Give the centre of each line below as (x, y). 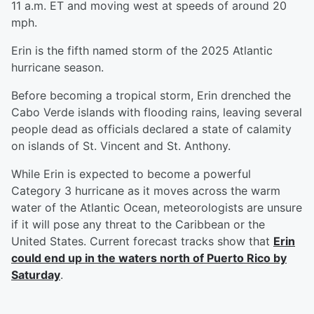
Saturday (36, 275)
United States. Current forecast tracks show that (142, 241)
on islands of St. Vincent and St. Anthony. (121, 146)
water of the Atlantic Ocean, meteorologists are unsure (157, 208)
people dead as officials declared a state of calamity (151, 129)
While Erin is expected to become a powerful (131, 174)
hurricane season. (57, 68)
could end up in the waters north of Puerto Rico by (149, 258)
